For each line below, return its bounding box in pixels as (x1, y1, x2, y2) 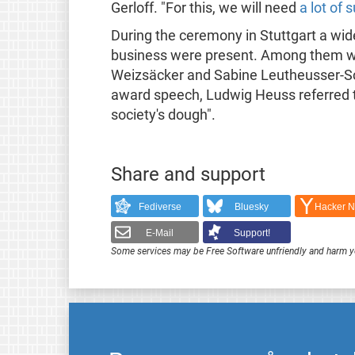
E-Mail (146, 227, 174, 239)
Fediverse (138, 200, 181, 212)
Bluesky (235, 200, 269, 212)
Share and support (110, 163, 265, 186)
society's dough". (110, 106, 216, 123)
